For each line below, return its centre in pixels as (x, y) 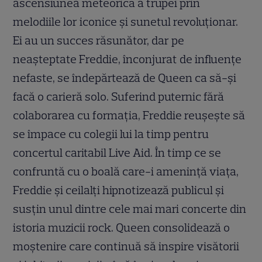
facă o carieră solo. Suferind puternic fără (119, 97)
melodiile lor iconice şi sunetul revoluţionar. (126, 22)
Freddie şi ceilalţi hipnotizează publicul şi (119, 190)
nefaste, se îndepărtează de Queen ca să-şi (125, 78)
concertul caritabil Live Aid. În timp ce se (117, 153)
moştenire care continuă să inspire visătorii (126, 247)
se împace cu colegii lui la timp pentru (111, 134)
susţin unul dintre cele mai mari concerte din (130, 209)
